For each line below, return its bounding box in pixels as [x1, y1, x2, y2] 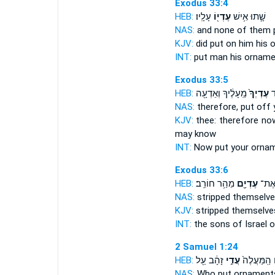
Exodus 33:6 [174, 165, 228, 176]
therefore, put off [194, 101, 273, 112]
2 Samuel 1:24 [174, 241, 238, 252]
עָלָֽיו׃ [195, 11, 211, 22]
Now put [191, 142, 231, 153]
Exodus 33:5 [174, 74, 228, 85]
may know [174, 128, 216, 139]
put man [191, 52, 230, 63]
